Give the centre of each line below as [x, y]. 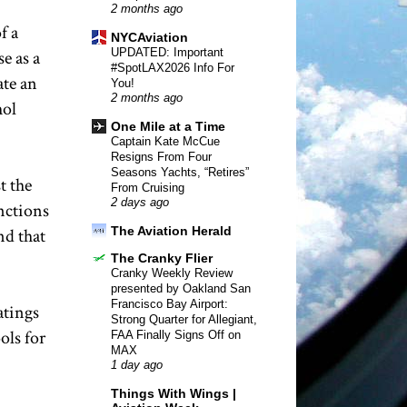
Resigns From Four [161, 156]
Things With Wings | [174, 393]
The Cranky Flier [162, 258]
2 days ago [140, 202]
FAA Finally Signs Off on [176, 334]
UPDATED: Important [167, 52]
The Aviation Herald [171, 230]
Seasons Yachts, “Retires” [180, 172]
